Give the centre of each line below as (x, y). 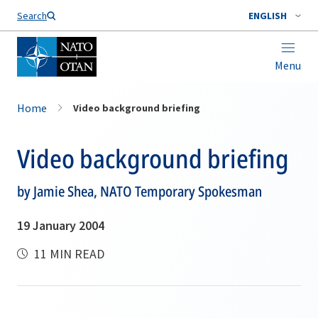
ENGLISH (268, 16)
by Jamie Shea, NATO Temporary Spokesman (139, 191)
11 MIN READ (68, 254)
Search (32, 16)
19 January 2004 (61, 225)
